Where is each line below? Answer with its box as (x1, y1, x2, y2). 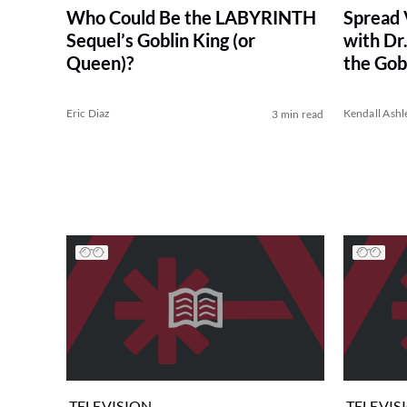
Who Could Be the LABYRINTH (65, 6, 316, 29)
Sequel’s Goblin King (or (65, 29, 255, 52)
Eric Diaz (65, 106, 111, 121)
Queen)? (65, 52, 134, 74)
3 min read (272, 107, 324, 122)
